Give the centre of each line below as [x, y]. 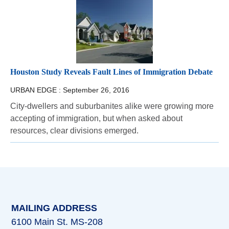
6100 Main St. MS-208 [57, 222]
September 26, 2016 [96, 90]
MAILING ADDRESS [54, 208]
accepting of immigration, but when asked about [96, 119]
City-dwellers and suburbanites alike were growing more [112, 106]
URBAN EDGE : [37, 90]
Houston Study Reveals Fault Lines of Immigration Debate [111, 72]
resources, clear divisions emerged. [74, 131]
